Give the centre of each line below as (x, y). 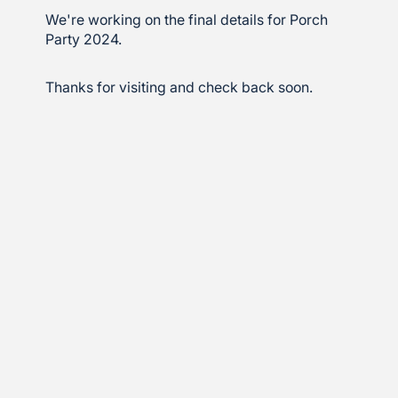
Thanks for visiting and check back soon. (179, 88)
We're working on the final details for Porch (187, 20)
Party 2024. (84, 40)
